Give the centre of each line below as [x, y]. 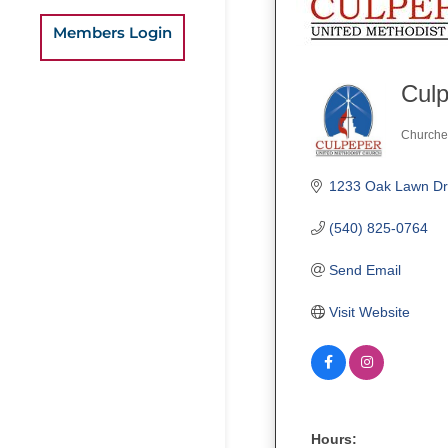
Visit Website [369, 311]
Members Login [112, 32]
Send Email [364, 269]
